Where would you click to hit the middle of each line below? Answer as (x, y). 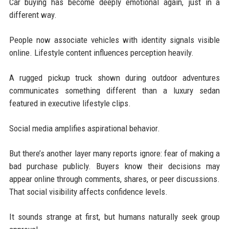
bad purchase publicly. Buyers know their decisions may (114, 166)
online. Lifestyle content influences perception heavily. (101, 52)
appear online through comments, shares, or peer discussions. (114, 179)
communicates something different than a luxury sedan (114, 90)
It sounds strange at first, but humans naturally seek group (114, 216)
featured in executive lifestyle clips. (70, 103)
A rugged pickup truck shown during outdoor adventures (114, 77)
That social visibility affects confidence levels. (88, 191)
